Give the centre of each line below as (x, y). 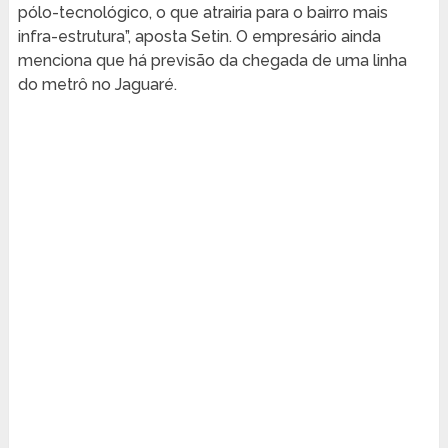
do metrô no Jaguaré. (97, 85)
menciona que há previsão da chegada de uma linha (212, 61)
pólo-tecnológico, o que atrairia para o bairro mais (202, 13)
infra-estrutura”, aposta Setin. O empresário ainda (199, 37)
